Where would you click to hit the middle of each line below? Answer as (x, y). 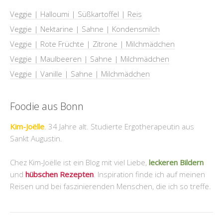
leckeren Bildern (176, 162)
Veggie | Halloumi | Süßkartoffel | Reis (76, 14)
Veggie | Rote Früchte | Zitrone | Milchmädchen (92, 44)
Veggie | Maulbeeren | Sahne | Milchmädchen (90, 59)
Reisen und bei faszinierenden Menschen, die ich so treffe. (111, 186)
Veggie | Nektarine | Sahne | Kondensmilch (85, 29)
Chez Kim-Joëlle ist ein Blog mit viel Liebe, (79, 162)
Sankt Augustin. (36, 138)
